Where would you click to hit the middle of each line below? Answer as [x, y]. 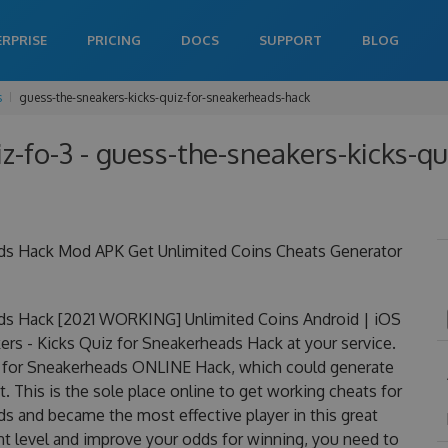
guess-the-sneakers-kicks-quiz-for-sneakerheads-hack [164, 97]
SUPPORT [290, 40]
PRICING [114, 40]
